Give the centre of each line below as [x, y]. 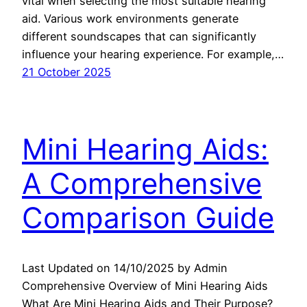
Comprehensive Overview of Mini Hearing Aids [145, 285]
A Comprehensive [142, 183]
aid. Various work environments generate [130, 18]
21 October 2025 [66, 72]
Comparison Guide [148, 217]
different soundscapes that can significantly [139, 36]
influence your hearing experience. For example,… [153, 54]
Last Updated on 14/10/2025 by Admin [125, 268]
